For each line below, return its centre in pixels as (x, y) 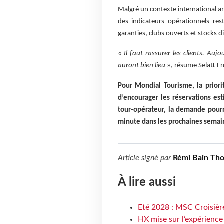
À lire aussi (147, 183)
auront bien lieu (141, 66)
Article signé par (145, 158)
